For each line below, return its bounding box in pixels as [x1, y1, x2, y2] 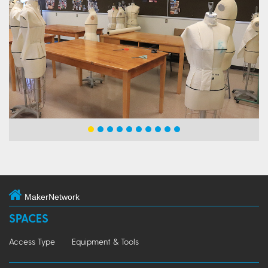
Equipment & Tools [72, 236, 139, 246]
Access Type [9, 236, 55, 246]
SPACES [9, 211, 48, 225]
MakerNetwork [25, 191, 80, 202]
